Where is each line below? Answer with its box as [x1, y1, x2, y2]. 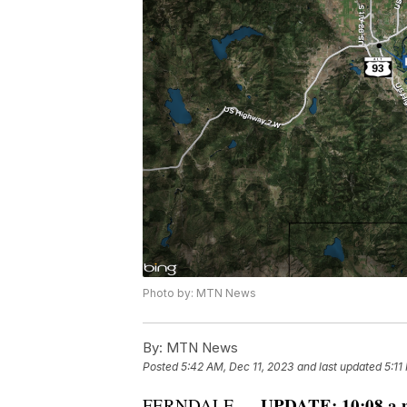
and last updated [297, 360, 382, 374]
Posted [143, 360, 181, 374]
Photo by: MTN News [143, 286, 256, 301]
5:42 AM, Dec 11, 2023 [181, 360, 293, 374]
